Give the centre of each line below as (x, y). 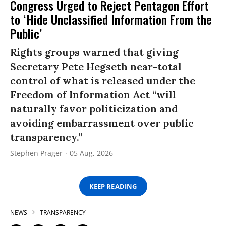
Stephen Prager (36, 153)
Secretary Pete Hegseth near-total (96, 67)
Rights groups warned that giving (94, 52)
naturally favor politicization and (94, 109)
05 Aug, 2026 (91, 153)
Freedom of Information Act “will (93, 95)
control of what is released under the (103, 81)
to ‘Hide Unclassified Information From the (111, 19)
